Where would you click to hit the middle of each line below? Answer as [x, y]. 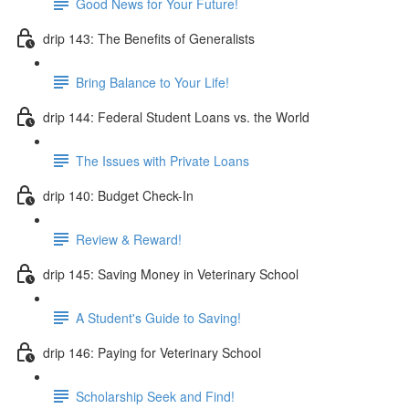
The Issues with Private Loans [163, 160]
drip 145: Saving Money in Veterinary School [171, 273]
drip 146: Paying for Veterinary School [152, 352]
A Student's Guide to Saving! [158, 317]
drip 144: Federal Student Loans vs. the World [176, 116]
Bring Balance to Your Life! [152, 82]
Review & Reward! [129, 239]
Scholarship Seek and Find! [155, 396]
